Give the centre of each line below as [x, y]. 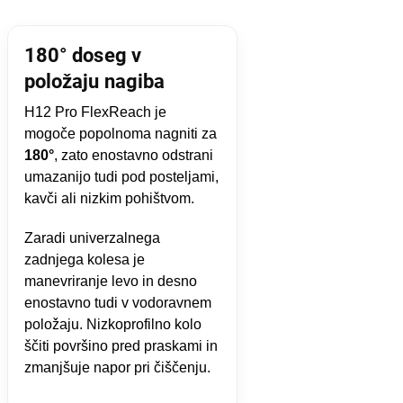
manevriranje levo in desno [110, 281]
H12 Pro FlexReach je [95, 112]
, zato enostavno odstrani [133, 155]
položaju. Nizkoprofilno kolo [112, 324]
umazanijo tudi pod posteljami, [121, 176]
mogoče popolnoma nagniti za [120, 133]
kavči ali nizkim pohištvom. [109, 198]
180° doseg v [82, 55]
